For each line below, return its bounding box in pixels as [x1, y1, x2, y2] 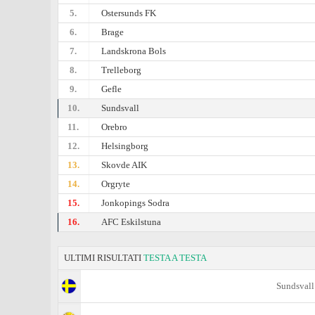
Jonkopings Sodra [101, 198, 170, 208]
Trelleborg [101, 65, 142, 75]
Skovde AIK [101, 160, 148, 170]
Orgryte [101, 179, 131, 189]
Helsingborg [101, 141, 149, 151]
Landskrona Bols [101, 46, 167, 56]
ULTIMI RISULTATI [64, 252, 143, 263]
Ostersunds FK [101, 8, 157, 18]
